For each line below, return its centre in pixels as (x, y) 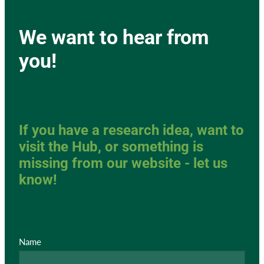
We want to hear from (114, 37)
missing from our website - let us (123, 163)
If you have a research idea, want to (131, 130)
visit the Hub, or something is (111, 146)
